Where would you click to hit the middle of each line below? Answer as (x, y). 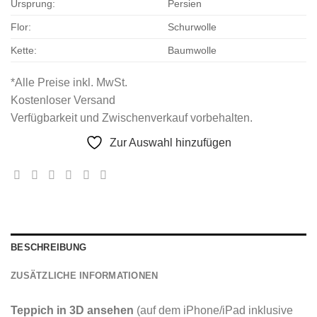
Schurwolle (192, 27)
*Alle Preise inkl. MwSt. (69, 82)
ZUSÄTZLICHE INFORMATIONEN (85, 276)
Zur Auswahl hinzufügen (171, 142)
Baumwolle (192, 50)
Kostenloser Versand (63, 100)
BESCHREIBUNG (49, 248)
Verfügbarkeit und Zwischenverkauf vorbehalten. (132, 117)
